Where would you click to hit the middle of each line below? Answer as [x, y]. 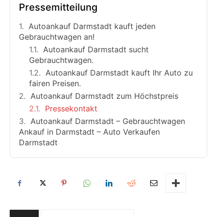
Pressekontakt [71, 109]
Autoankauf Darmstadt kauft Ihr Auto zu [119, 73]
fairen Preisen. [55, 84]
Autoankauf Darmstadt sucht [96, 50]
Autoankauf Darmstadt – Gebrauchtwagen [108, 121]
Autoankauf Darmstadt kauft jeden [92, 26]
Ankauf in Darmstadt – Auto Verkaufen [89, 132]
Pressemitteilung [58, 8]
